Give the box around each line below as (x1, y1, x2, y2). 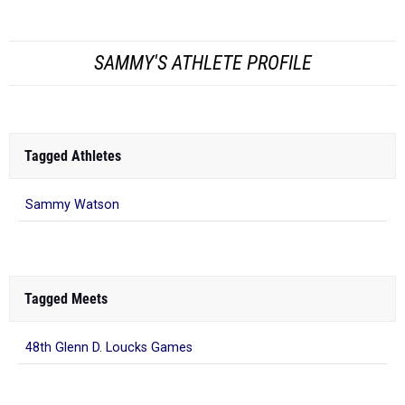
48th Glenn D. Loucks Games (25, 271, 193, 287)
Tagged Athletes (24, 79, 121, 97)
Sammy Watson (25, 128, 119, 145)
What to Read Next (24, 364, 134, 382)
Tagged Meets (24, 221, 108, 240)
